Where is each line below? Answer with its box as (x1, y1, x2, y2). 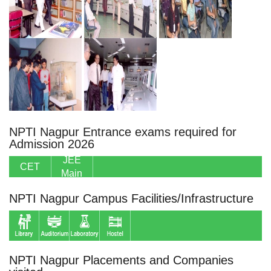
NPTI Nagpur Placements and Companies (9, 253, 233, 267)
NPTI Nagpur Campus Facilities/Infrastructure (9, 192, 253, 205)
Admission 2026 (9, 137, 94, 151)
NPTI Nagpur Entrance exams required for (9, 125, 237, 139)
